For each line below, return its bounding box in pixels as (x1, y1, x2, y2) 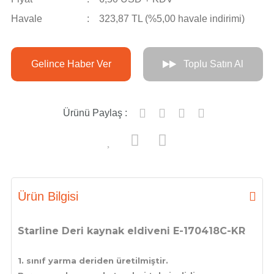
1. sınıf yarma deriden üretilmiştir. (18, 256, 168, 265)
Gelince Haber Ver (31, 59, 111, 69)
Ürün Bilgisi (18, 190, 78, 203)
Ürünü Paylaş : (63, 108, 127, 118)
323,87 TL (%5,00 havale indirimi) (98, 13, 245, 24)
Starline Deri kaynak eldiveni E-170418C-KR (18, 225, 245, 237)
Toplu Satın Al (183, 59, 244, 69)
